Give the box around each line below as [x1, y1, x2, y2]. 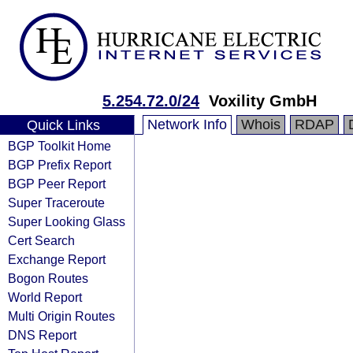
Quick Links [26, 117, 100, 133]
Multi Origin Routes [8, 309, 115, 323]
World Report [8, 290, 82, 304]
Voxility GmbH [209, 92, 317, 110]
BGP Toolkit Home [8, 139, 111, 153]
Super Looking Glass [8, 214, 125, 229]
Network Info [147, 117, 227, 132]
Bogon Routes [8, 271, 88, 285]
